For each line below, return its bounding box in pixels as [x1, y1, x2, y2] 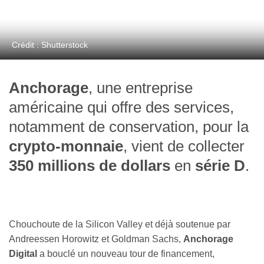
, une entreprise [88, 80, 193, 97]
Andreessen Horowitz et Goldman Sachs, [9, 234, 183, 245]
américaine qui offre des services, [9, 99, 234, 116]
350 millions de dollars [9, 157, 170, 174]
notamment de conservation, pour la [9, 118, 249, 136]
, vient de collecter [123, 138, 245, 155]
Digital [9, 249, 37, 259]
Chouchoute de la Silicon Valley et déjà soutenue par [9, 219, 230, 230]
